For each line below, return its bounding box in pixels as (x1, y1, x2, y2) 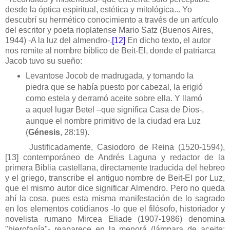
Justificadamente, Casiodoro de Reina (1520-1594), (29, 142, 225, 151)
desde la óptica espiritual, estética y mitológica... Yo (5, 5, 192, 14)
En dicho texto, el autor (125, 36, 210, 45)
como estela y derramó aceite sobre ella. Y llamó (25, 93, 202, 103)
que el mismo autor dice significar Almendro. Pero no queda (5, 183, 225, 193)
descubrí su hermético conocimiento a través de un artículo (5, 15, 218, 25)
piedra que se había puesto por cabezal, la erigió (25, 82, 203, 91)
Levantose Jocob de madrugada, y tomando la (25, 71, 194, 80)
